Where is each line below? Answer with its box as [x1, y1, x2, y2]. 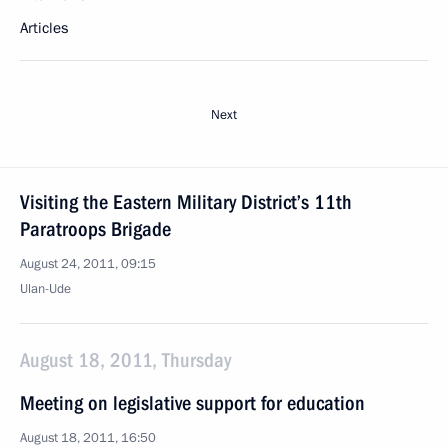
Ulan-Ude [20, 280, 71, 298]
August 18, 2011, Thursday [20, 348, 231, 372]
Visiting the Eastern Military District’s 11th [20, 190, 352, 214]
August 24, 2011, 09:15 [20, 255, 156, 273]
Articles [20, 18, 68, 38]
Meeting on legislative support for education [20, 391, 365, 415]
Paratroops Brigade [20, 217, 171, 241]
